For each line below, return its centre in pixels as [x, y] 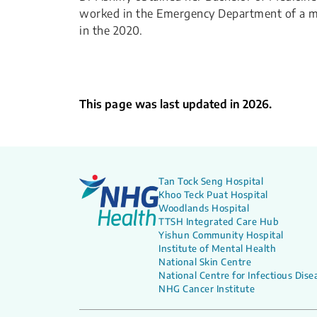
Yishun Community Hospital [221, 235]
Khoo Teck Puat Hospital [213, 195]
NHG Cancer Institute [207, 289]
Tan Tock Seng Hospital [211, 181]
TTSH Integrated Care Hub [219, 221]
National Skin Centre [205, 262]
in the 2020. [111, 30]
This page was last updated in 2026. [175, 104]
